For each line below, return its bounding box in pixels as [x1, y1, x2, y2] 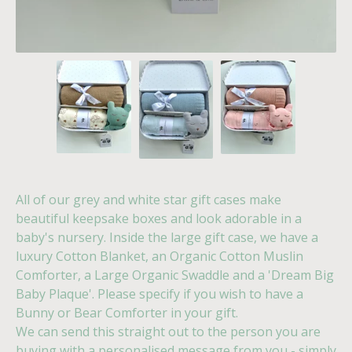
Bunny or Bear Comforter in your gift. [16, 304, 238, 322]
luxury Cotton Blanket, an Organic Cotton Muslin [16, 247, 303, 266]
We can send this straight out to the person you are [16, 323, 321, 341]
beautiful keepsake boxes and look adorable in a [16, 210, 302, 228]
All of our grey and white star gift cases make [16, 191, 281, 209]
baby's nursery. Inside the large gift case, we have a [16, 229, 318, 247]
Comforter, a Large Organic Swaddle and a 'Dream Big [16, 266, 334, 284]
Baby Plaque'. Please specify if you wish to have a [16, 285, 303, 303]
